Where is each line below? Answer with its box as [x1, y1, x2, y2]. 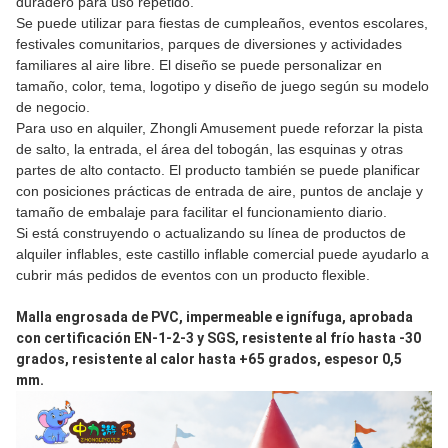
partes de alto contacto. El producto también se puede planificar [16, 162, 420, 178]
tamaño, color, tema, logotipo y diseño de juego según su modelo [16, 78, 429, 94]
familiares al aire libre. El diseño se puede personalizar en [16, 57, 382, 73]
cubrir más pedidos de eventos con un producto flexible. [16, 267, 370, 283]
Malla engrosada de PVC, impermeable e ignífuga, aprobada [16, 309, 413, 325]
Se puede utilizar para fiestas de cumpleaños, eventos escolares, [16, 15, 428, 31]
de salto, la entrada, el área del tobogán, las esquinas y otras [16, 141, 403, 157]
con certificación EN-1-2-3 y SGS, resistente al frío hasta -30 [16, 330, 421, 346]
